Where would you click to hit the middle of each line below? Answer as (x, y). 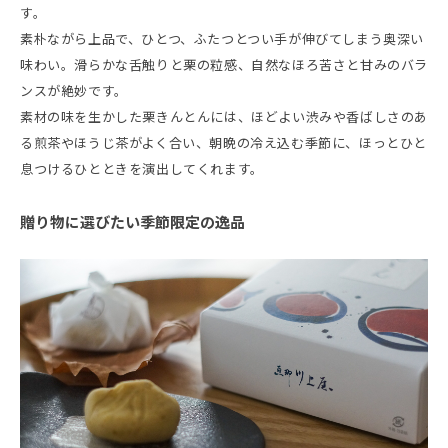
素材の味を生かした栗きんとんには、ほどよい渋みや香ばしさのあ (224, 116)
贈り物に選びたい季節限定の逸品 (132, 222)
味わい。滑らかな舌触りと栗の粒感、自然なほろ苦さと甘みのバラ (224, 64)
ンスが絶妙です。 (74, 90)
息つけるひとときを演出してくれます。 (142, 168)
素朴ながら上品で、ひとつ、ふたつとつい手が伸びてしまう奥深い (222, 38)
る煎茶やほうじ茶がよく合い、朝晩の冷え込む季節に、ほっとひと (224, 142)
